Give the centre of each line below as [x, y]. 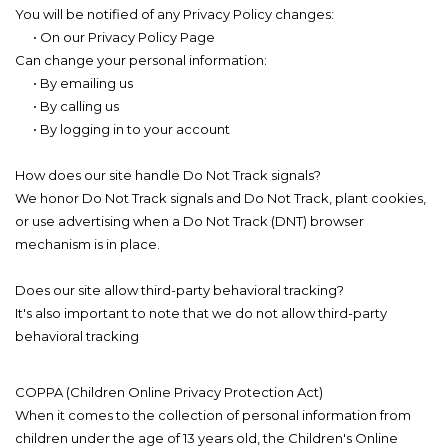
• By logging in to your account [122, 129]
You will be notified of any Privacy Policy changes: [174, 14]
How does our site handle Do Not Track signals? [168, 175]
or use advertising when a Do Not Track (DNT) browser [189, 221]
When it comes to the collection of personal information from [213, 415]
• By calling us [67, 106]
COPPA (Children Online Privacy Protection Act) [169, 392]
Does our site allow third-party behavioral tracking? [179, 290]
